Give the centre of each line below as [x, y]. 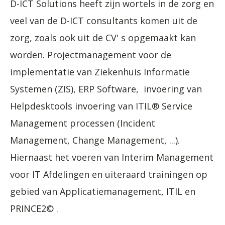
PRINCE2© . [34, 208]
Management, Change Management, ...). [95, 140]
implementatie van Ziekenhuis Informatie [100, 72]
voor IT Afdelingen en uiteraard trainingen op [109, 174]
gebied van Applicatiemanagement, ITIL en [103, 191]
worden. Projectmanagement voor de [91, 54]
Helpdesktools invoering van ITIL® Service [101, 106]
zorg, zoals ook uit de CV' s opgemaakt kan [103, 37]
